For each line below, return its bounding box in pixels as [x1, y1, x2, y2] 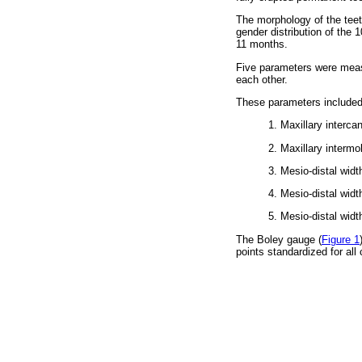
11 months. [236, 38, 288, 51]
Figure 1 [322, 233, 360, 246]
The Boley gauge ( [236, 233, 322, 246]
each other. [236, 73, 288, 86]
